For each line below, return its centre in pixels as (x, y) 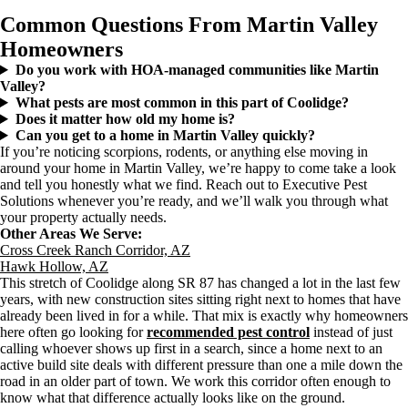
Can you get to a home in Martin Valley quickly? (165, 135)
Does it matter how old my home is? (125, 119)
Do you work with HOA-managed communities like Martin (197, 70)
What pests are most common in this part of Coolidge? (182, 102)
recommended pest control (228, 332)
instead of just (351, 332)
